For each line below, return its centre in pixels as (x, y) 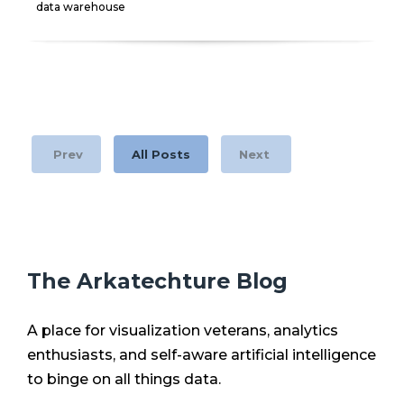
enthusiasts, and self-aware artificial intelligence (202, 354)
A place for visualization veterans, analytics (183, 330)
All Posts (161, 154)
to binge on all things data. (126, 379)
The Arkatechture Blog (157, 280)
